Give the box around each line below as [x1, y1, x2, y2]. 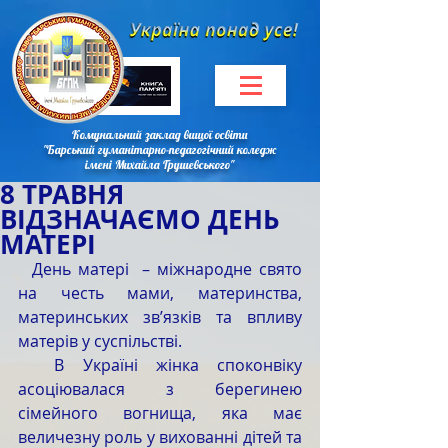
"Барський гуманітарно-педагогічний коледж [43, 142, 276, 157]
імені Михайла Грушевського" [85, 157, 234, 172]
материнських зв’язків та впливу [18, 306, 302, 328]
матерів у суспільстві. [18, 330, 182, 352]
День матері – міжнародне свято [18, 258, 32, 280]
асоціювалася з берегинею [18, 378, 302, 400]
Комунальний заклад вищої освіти [71, 127, 248, 142]
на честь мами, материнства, [18, 282, 302, 304]
